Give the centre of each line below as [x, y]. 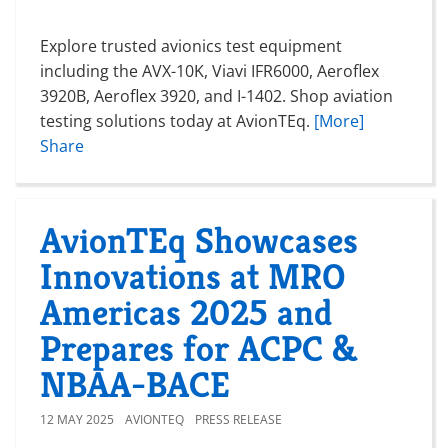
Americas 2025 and [186, 312]
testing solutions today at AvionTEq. [177, 120]
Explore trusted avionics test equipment [191, 45]
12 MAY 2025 [77, 419]
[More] [339, 120]
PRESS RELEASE [238, 419]
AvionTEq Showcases [199, 240]
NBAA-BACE [135, 384]
